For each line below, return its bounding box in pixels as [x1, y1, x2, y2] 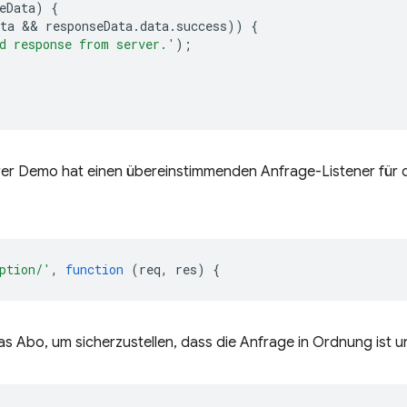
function [65, 261, 124, 278]
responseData [45, 17, 133, 35]
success [176, 17, 227, 35]
